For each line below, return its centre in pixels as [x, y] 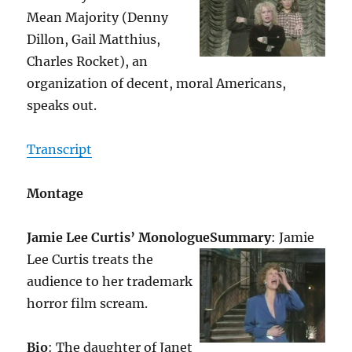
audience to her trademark [110, 282]
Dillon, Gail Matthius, [94, 40]
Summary [241, 238]
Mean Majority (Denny [98, 18]
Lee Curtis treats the [90, 260]
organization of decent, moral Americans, [157, 84]
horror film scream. [88, 304]
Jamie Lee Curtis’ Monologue [119, 238]
